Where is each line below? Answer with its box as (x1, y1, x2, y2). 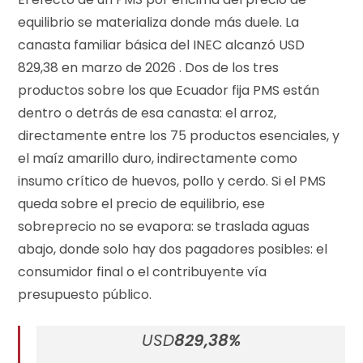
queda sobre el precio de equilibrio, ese (18, 194, 266, 213)
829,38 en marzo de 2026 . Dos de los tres (18, 58, 280, 77)
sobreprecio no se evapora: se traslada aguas (18, 216, 310, 236)
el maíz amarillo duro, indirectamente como (18, 148, 298, 168)
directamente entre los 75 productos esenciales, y (18, 126, 340, 145)
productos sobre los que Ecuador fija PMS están (18, 80, 320, 100)
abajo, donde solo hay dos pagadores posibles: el (18, 239, 328, 258)
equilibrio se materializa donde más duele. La (18, 12, 300, 32)
